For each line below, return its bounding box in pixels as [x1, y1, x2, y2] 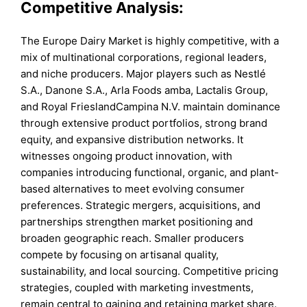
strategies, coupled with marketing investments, [21, 280, 254, 294]
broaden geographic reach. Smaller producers [21, 231, 245, 245]
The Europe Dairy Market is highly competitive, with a [21, 34, 280, 47]
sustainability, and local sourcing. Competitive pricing [21, 264, 279, 278]
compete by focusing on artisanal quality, [21, 247, 219, 261]
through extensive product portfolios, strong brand [21, 116, 268, 130]
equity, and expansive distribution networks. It [21, 132, 244, 146]
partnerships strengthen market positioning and [21, 214, 254, 228]
